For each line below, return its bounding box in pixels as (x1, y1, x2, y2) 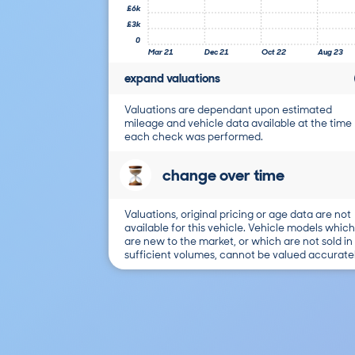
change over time (162, 164, 284, 185)
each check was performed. (124, 129, 263, 143)
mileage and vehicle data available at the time (124, 116, 352, 130)
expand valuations (124, 70, 220, 86)
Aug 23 (318, 46, 343, 57)
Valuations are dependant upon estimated (124, 102, 282, 116)
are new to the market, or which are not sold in (124, 234, 353, 248)
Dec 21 (204, 46, 229, 57)
